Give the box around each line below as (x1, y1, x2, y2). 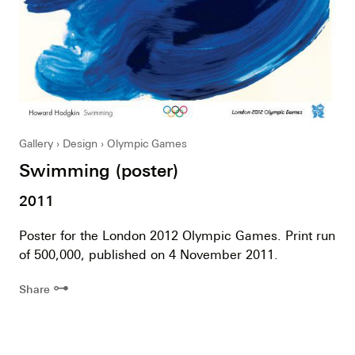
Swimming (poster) (19, 158, 178, 181)
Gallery (19, 136, 53, 150)
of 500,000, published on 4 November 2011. (19, 246, 278, 261)
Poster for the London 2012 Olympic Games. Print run (19, 227, 335, 242)
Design (63, 136, 97, 150)
